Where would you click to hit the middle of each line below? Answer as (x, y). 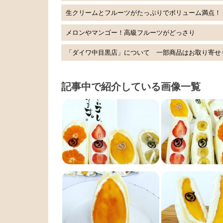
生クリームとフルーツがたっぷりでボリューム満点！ (143, 12)
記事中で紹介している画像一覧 (131, 87)
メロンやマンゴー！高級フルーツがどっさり (130, 32)
